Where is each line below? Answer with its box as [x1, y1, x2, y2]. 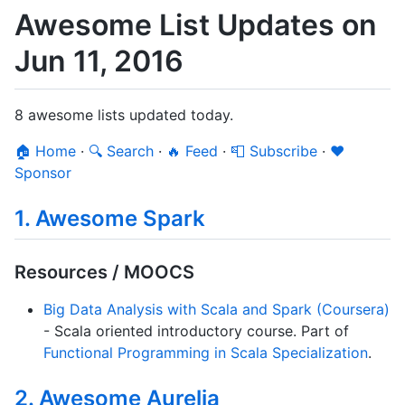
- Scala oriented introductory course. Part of [43, 321, 349, 340]
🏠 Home [14, 141, 76, 160]
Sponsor [14, 163, 71, 182]
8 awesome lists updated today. [14, 105, 233, 124]
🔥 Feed [166, 141, 218, 160]
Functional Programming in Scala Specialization [43, 343, 368, 362]
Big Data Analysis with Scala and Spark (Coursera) [43, 299, 390, 318]
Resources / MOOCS [14, 260, 194, 283]
